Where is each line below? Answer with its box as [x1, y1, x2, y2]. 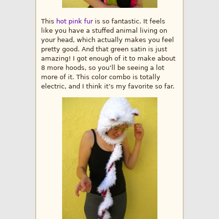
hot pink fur [56, 18, 93, 25]
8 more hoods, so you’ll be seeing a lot [41, 64, 164, 72]
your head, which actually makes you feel [41, 36, 174, 44]
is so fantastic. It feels [93, 18, 165, 25]
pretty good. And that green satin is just [41, 45, 167, 53]
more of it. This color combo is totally [41, 73, 160, 81]
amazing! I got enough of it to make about [41, 55, 175, 63]
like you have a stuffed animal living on [41, 27, 167, 35]
